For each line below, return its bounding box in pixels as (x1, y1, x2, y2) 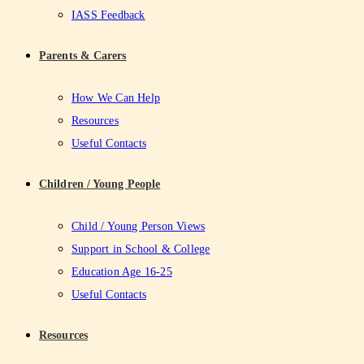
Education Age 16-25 (71, 266, 172, 278)
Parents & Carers (39, 50, 127, 62)
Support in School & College (71, 243, 210, 255)
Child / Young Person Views (71, 220, 206, 232)
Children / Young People (39, 178, 161, 190)
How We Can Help (71, 92, 160, 104)
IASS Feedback (71, 9, 145, 21)
